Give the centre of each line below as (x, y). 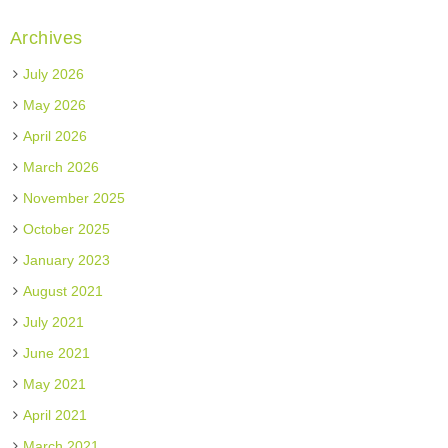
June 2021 (56, 353)
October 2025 (66, 229)
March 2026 (60, 167)
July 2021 (53, 322)
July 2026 (53, 74)
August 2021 (62, 291)
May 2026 (54, 105)
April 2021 (54, 415)
